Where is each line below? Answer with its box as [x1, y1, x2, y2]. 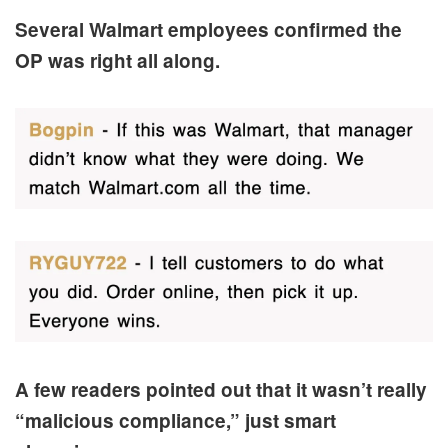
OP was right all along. [15, 46, 220, 74]
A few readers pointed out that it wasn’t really [15, 375, 427, 403]
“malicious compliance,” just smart [15, 406, 336, 434]
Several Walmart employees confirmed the [15, 15, 402, 43]
